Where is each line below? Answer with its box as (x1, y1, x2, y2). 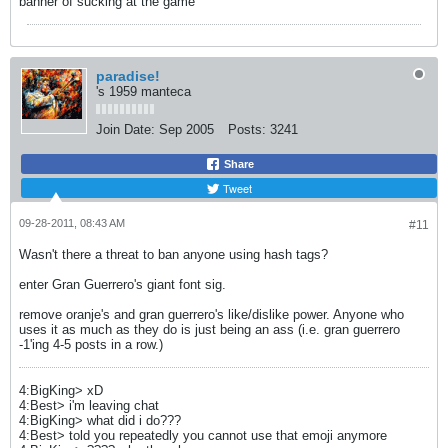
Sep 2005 (159, 121, 214, 137)
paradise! (96, 67, 160, 84)
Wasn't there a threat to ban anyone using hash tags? (19, 246, 328, 262)
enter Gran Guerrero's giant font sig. (19, 276, 226, 292)
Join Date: (96, 121, 155, 137)
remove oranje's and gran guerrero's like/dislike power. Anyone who (19, 306, 404, 322)
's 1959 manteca (96, 83, 191, 99)
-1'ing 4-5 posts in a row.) (19, 336, 163, 352)
